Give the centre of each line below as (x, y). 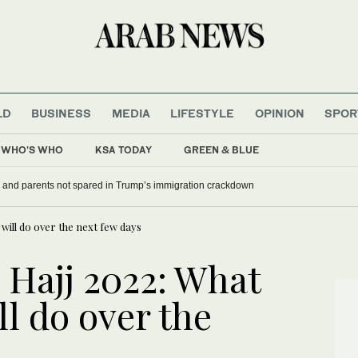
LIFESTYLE (203, 113)
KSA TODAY (123, 149)
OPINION (279, 113)
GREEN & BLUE (221, 149)
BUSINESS (62, 113)
